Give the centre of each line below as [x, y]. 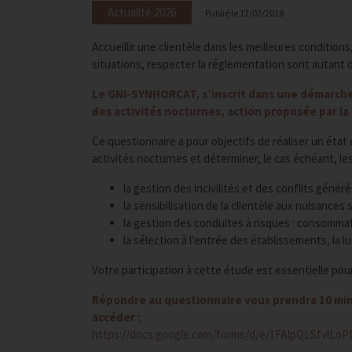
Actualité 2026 [142, 12]
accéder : [116, 317]
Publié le [222, 13]
